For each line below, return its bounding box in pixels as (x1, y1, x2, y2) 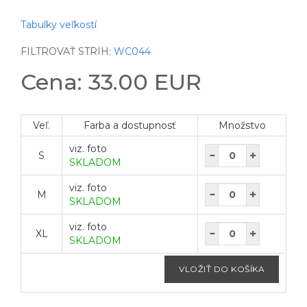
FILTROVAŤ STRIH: (21, 45, 114, 58)
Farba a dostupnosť (84, 119, 176, 132)
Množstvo (218, 119, 266, 132)
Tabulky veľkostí (21, 18, 97, 31)
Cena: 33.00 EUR (21, 68, 201, 95)
